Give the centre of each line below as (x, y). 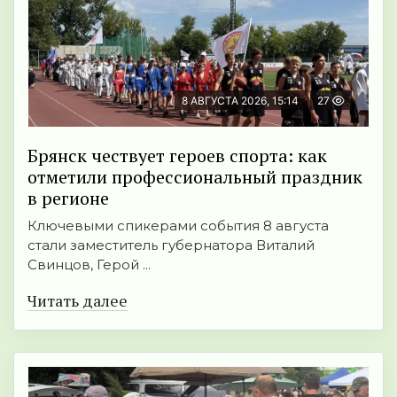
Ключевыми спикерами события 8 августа (178, 226)
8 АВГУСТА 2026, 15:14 (240, 101)
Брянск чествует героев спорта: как (177, 156)
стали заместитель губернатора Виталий (171, 245)
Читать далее (78, 301)
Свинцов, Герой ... (89, 265)
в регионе (68, 198)
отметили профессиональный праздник (195, 177)
